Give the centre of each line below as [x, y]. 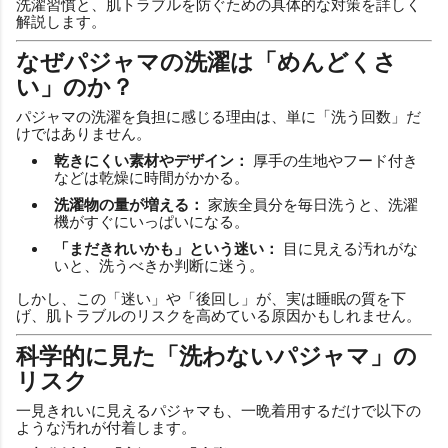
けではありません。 [83, 133]
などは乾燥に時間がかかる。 [151, 177]
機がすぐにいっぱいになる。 [151, 221]
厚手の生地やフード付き [333, 160]
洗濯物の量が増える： [129, 204]
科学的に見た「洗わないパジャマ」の [216, 356]
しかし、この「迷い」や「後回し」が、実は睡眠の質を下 [211, 298]
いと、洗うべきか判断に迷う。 [159, 265]
